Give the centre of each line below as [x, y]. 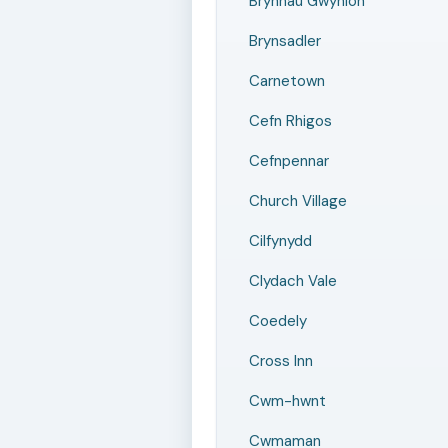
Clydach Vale [293, 281]
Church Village [298, 201]
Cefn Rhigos [290, 121]
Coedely [278, 321]
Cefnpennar [289, 161]
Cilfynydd [280, 241]
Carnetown [287, 81]
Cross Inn [281, 361]
